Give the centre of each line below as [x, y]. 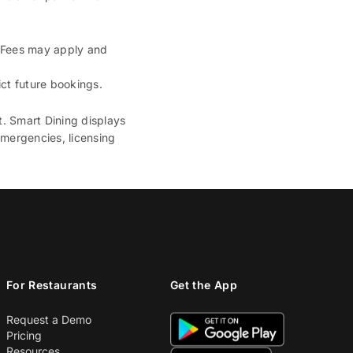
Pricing [24, 335]
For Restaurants [52, 285]
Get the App [204, 285]
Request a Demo [49, 320]
